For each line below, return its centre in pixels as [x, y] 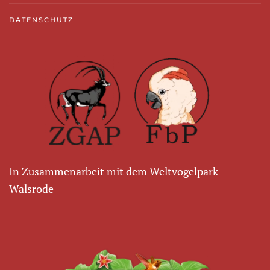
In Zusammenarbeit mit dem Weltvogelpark [114, 171]
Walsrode [31, 189]
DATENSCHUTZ [41, 20]
